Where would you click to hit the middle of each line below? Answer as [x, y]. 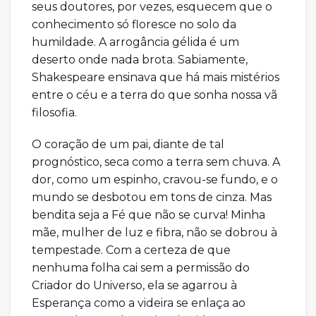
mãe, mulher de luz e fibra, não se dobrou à [154, 233]
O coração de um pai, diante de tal [128, 145]
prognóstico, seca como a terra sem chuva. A [156, 162]
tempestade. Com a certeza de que [131, 250]
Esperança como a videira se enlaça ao [139, 303]
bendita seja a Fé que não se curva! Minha [148, 215]
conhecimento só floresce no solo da [134, 25]
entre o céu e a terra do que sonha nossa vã [154, 95]
